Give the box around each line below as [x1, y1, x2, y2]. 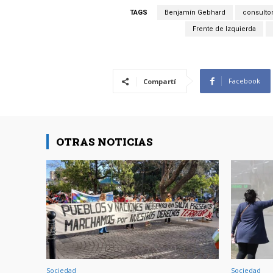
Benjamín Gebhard [165, 9, 225, 17]
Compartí [143, 77, 176, 87]
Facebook [229, 76, 260, 86]
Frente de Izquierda [193, 25, 256, 34]
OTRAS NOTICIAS [56, 135, 153, 149]
